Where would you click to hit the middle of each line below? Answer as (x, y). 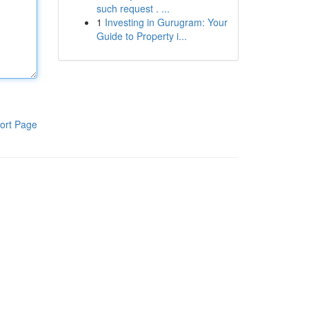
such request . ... (133, 8)
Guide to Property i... (141, 36)
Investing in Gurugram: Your (166, 22)
